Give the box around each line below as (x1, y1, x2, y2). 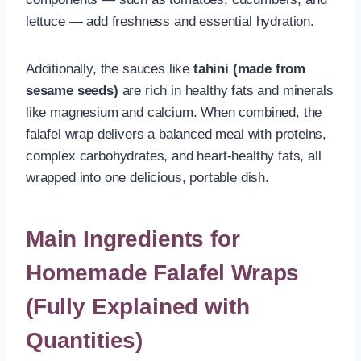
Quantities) (26, 327, 143, 353)
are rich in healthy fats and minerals (118, 82, 334, 98)
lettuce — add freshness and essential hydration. (26, 13, 314, 29)
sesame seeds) (26, 82, 118, 98)
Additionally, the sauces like (26, 60, 193, 77)
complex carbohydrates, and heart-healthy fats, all (26, 147, 322, 164)
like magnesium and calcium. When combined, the (26, 104, 322, 120)
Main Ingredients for (26, 226, 240, 251)
